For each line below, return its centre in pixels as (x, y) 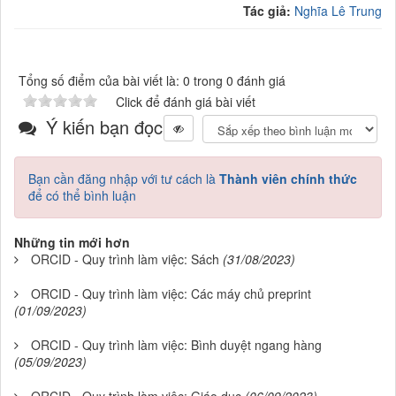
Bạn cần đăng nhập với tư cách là (124, 178)
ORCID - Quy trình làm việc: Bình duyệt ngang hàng (176, 344)
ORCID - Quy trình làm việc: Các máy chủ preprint (171, 293)
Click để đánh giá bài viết (186, 101)
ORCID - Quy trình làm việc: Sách (125, 259)
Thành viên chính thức (288, 178)
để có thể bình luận (82, 195)
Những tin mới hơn (72, 242)
